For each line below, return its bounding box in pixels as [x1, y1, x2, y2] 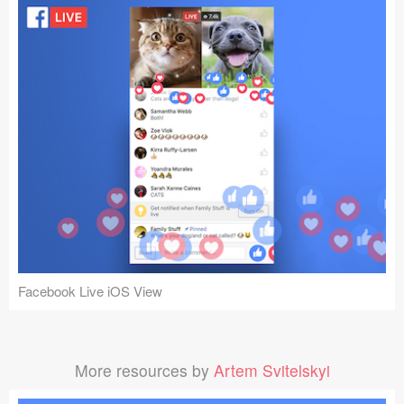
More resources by [74, 359, 214, 382]
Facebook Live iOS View [18, 280, 162, 300]
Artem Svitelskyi [213, 359, 330, 382]
